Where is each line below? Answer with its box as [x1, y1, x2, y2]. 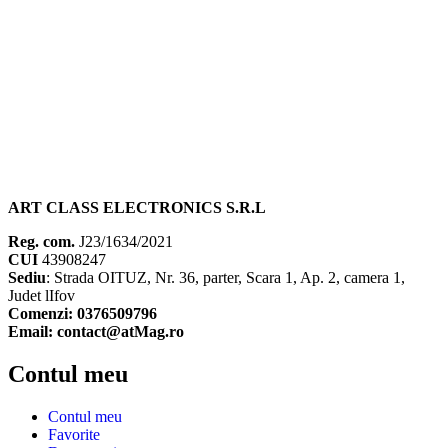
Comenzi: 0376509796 [8, 304, 157, 322]
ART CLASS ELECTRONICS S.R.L [8, 198, 266, 216]
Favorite [48, 425, 100, 443]
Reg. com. [8, 232, 75, 250]
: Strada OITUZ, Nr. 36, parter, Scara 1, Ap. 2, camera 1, [46, 268, 405, 286]
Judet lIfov [8, 286, 75, 304]
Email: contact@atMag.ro [8, 322, 184, 340]
